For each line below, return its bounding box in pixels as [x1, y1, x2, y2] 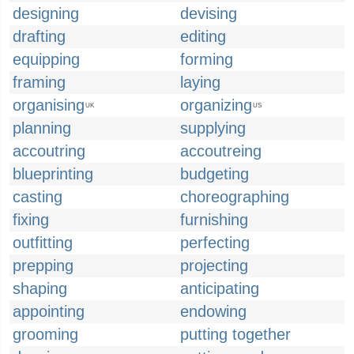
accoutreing [180, 142, 262, 160]
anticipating [180, 280, 259, 297]
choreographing [180, 188, 289, 205]
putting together [180, 326, 291, 343]
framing [13, 73, 66, 91]
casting [13, 188, 62, 205]
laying [180, 73, 220, 91]
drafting [13, 28, 66, 45]
